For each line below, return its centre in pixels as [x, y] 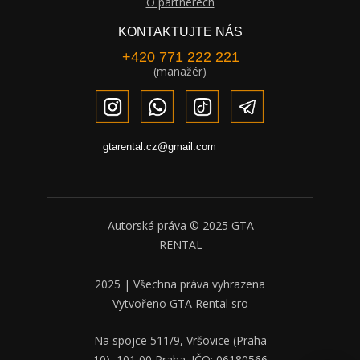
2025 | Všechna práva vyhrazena [180, 284]
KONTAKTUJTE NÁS [180, 32]
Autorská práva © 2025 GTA [180, 226]
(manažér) [180, 72]
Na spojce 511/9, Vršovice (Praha [180, 340]
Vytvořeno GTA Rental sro [180, 304]
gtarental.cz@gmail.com [160, 147]
